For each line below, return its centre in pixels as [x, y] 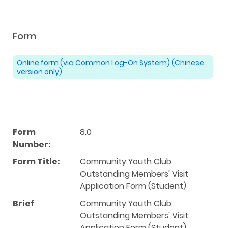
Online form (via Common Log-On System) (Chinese [110, 62]
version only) [39, 72]
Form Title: [36, 161]
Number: [32, 144]
